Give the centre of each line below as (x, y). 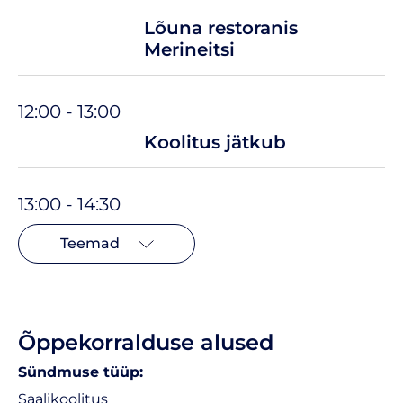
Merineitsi (189, 49)
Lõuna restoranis (221, 27)
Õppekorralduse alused (146, 342)
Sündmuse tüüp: (81, 372)
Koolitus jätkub (215, 142)
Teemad (90, 243)
